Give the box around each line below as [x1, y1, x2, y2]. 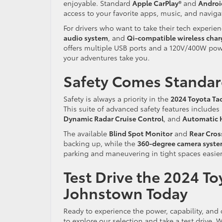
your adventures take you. [63, 52, 150, 62]
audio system [63, 32, 108, 43]
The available [63, 128, 109, 138]
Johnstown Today [63, 181, 188, 203]
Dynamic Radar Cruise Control [63, 113, 164, 123]
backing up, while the [63, 138, 137, 148]
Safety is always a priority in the [63, 93, 170, 104]
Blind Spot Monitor [109, 128, 172, 138]
